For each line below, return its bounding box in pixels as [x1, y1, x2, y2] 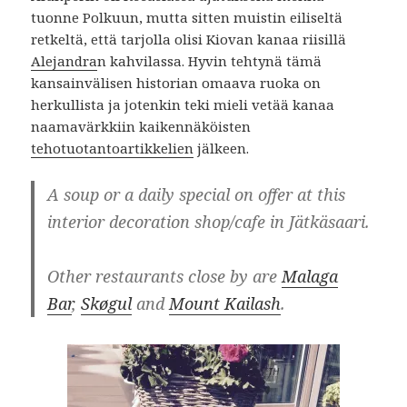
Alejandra [31, 51, 98, 70]
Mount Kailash [169, 292, 282, 314]
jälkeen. [194, 138, 250, 157]
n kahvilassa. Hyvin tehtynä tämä [97, 51, 323, 70]
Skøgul [81, 292, 133, 314]
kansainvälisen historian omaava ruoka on [31, 73, 322, 92]
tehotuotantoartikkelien [31, 138, 194, 157]
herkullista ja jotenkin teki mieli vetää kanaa [31, 94, 335, 114]
